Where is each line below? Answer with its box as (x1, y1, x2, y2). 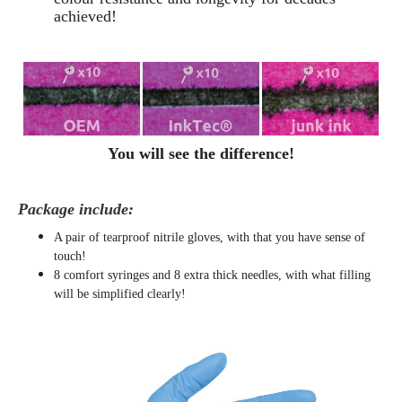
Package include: (18, 200, 134, 219)
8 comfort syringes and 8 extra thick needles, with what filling (54, 268, 371, 283)
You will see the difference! (108, 144, 294, 163)
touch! (54, 249, 86, 264)
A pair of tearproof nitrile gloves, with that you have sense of (54, 231, 365, 245)
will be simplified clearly (54, 287, 181, 301)
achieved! (54, 7, 117, 26)
